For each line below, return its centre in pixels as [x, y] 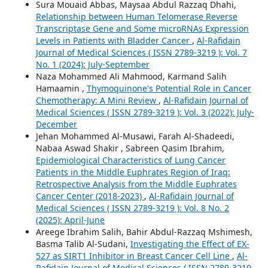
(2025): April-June [70, 220]
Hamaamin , [61, 88]
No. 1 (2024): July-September [92, 64]
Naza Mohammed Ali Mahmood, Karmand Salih [131, 76]
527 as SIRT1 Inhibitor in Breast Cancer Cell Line [134, 255]
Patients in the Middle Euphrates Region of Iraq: [133, 172]
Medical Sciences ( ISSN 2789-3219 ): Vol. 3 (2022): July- [145, 112]
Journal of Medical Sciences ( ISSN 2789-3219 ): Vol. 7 [141, 52]
